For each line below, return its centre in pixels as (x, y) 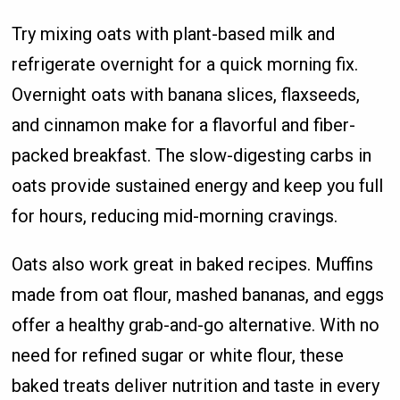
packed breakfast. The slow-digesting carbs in (192, 155)
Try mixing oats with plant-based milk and (174, 33)
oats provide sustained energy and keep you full (198, 185)
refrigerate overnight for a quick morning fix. (185, 64)
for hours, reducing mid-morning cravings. (175, 216)
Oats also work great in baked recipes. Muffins (193, 264)
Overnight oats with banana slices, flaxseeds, (186, 94)
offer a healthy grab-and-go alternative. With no (196, 325)
